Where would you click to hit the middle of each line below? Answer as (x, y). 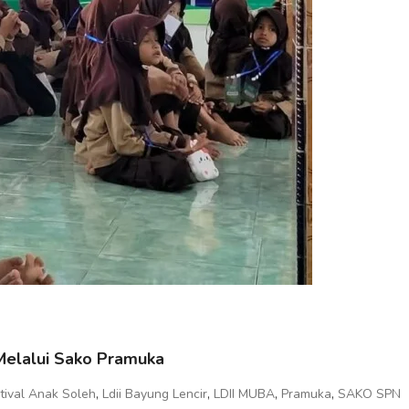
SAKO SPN (369, 393)
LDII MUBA (244, 393)
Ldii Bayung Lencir (155, 393)
